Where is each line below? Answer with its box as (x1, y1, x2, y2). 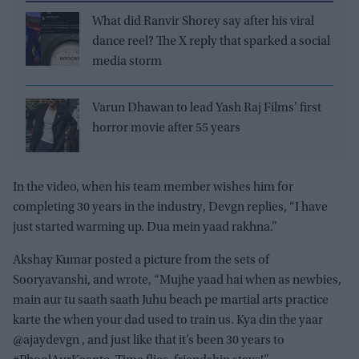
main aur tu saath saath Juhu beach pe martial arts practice (13, 293, 329, 307)
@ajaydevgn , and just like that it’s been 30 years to (13, 333, 284, 347)
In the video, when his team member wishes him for (13, 180, 293, 194)
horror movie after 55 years (92, 121, 240, 135)
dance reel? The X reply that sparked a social (92, 34, 330, 48)
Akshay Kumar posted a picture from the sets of (13, 253, 269, 267)
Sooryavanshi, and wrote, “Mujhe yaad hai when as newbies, (13, 273, 341, 287)
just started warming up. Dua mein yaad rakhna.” (13, 220, 277, 234)
